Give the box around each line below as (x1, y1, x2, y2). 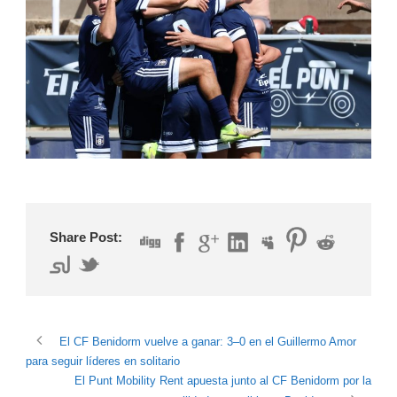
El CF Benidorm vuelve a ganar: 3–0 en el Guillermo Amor (59, 334, 356, 348)
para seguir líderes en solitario (26, 354, 180, 368)
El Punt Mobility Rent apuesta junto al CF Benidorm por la (74, 373, 371, 387)
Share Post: (50, 230, 122, 245)
